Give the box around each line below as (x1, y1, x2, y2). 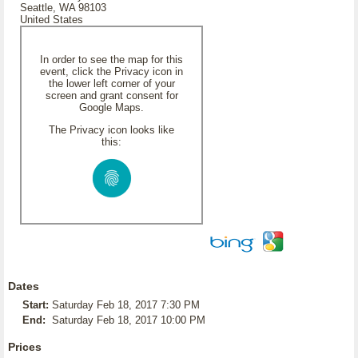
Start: (22, 299, 49, 311)
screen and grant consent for (45, 89, 178, 101)
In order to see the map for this (40, 54, 183, 66)
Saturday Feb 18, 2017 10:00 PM (52, 314, 205, 326)
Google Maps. (79, 101, 144, 113)
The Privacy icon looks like (49, 124, 174, 136)
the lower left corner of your (48, 78, 175, 89)
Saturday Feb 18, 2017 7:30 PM (52, 299, 200, 311)
